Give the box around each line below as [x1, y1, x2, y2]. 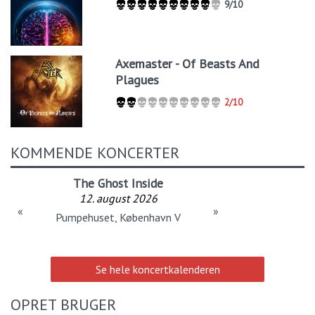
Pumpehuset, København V [56, 210, 181, 225]
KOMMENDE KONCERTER [11, 143, 179, 163]
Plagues [115, 71, 160, 88]
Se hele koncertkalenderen [95, 262, 220, 277]
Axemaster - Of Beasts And [115, 55, 260, 72]
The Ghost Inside [73, 175, 163, 192]
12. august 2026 [79, 191, 157, 206]
